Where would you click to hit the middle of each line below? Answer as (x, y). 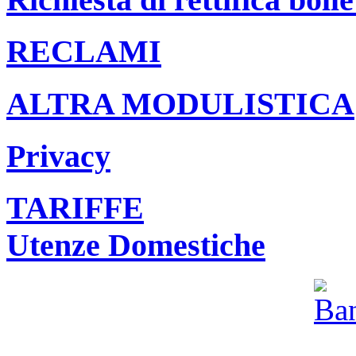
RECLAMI (84, 52)
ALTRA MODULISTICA (180, 104)
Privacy (58, 156)
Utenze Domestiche (136, 246)
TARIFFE (75, 208)
